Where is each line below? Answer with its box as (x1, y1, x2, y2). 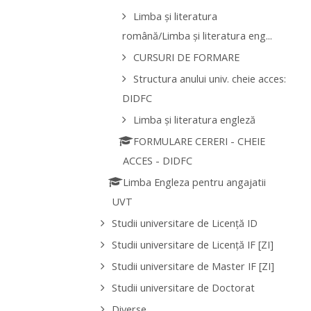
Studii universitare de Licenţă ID (112, 217, 258, 230)
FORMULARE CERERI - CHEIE (133, 135, 265, 149)
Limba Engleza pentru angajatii (122, 176, 266, 190)
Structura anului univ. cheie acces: (133, 72, 286, 86)
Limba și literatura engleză (133, 113, 255, 127)
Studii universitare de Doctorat (112, 281, 255, 295)
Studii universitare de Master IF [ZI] (112, 260, 275, 274)
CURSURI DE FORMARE (133, 51, 239, 65)
